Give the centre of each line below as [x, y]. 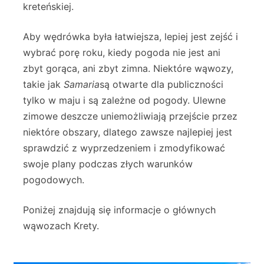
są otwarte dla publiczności [161, 85]
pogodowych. [54, 180]
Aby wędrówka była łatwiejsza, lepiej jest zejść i [131, 37]
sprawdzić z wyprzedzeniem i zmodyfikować [124, 148]
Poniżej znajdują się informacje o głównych [119, 210]
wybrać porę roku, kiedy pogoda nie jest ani [122, 53]
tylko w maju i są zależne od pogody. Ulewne [124, 100]
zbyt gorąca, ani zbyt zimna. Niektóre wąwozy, [128, 69]
